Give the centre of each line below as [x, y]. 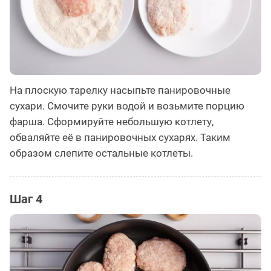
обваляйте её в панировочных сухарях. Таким [120, 137]
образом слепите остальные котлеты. [101, 153]
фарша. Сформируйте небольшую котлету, [112, 121]
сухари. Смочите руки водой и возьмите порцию [127, 106]
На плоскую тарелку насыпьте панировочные [120, 90]
